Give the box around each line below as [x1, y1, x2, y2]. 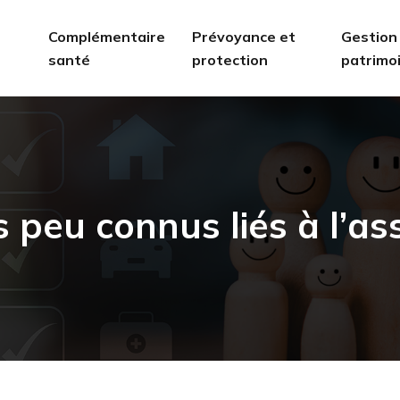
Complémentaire [47, 28, 165, 46]
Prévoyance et [191, 28, 296, 46]
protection [191, 51, 268, 69]
